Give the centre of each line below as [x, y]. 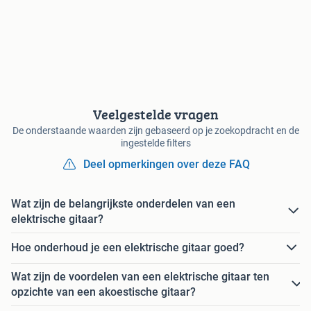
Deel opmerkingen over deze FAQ [167, 164]
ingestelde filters [155, 143]
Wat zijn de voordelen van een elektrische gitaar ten [140, 276]
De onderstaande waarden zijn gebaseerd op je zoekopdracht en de [155, 130]
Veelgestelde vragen [155, 114]
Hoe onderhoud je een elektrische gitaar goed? [128, 248]
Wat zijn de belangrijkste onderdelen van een [123, 203]
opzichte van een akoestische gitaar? [103, 292]
